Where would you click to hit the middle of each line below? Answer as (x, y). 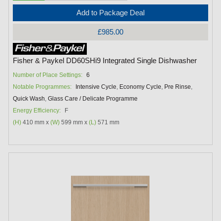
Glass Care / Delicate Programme (93, 98)
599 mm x (74, 122)
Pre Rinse (178, 87)
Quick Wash (29, 98)
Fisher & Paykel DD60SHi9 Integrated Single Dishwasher (105, 60)
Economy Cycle (141, 87)
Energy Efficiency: (37, 110)
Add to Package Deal (110, 12)
